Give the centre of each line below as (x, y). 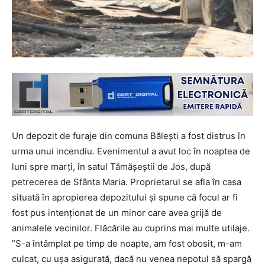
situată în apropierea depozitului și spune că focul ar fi (125, 197)
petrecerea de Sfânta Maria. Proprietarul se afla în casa (127, 182)
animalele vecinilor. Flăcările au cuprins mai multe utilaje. (131, 228)
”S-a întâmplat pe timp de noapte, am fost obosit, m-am (127, 243)
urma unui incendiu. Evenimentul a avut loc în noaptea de (131, 151)
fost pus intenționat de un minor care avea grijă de (117, 212)
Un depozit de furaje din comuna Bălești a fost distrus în (129, 135)
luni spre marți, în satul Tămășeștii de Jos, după (111, 166)
